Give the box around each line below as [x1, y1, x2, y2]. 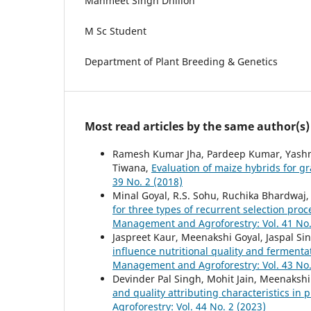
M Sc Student [85, 24, 146, 37]
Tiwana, [112, 160, 151, 174]
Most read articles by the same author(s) [85, 118, 310, 134]
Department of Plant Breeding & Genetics [85, 54, 278, 68]
